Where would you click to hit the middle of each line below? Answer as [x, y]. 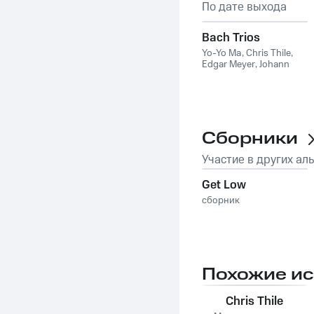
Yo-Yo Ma [222, 53]
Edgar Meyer [228, 64]
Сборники [250, 139]
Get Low [224, 185]
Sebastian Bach [234, 76]
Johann [274, 64]
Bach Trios [231, 38]
